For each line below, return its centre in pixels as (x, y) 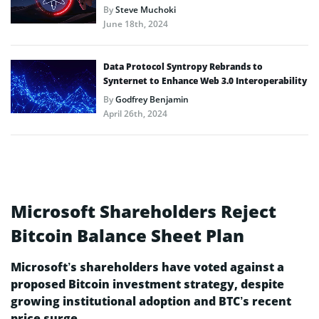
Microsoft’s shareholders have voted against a (147, 267)
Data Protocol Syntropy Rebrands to (183, 66)
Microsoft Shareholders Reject (143, 211)
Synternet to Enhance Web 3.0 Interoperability (205, 80)
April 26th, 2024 (135, 113)
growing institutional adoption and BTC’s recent (151, 301)
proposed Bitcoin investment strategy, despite (147, 284)
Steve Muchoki (146, 9)
